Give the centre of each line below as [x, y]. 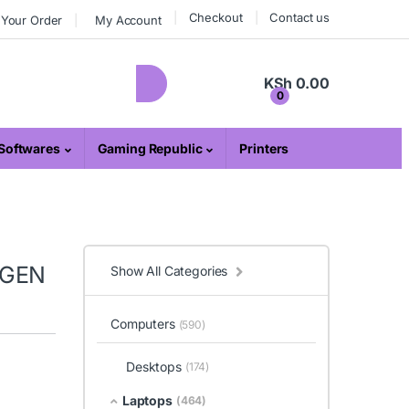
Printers [264, 149]
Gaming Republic [150, 149]
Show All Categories [169, 271]
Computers [144, 323]
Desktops [153, 366]
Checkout [215, 17]
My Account [128, 20]
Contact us [299, 17]
